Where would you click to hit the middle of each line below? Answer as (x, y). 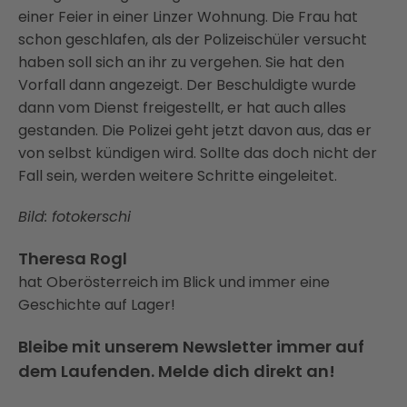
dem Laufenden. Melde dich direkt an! (177, 371)
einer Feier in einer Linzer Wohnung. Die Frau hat (188, 17)
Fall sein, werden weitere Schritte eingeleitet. (178, 176)
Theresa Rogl (73, 258)
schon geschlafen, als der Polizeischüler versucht (193, 40)
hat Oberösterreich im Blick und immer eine (174, 282)
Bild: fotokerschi (74, 217)
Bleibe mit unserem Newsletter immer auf (191, 347)
